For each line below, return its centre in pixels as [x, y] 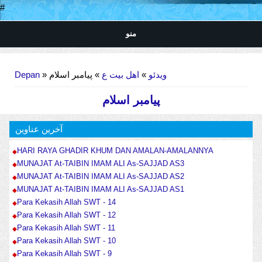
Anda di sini [27, 62]
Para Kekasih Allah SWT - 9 [64, 254]
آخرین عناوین [39, 129]
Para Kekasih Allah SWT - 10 [66, 241]
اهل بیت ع [119, 75]
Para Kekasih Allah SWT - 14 [66, 202]
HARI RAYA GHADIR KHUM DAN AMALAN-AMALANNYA [115, 151]
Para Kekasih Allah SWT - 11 [66, 228]
